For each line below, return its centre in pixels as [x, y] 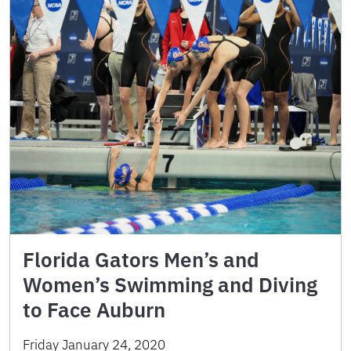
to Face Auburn [94, 309]
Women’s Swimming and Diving [170, 284]
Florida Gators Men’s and [141, 259]
